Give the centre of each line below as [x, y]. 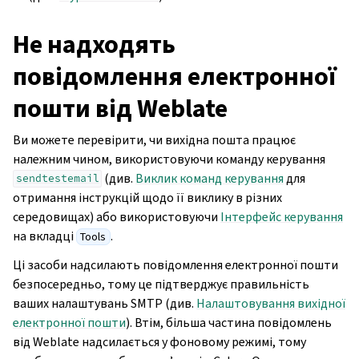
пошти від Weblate [120, 108]
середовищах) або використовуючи [117, 216]
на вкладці [44, 236]
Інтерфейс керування [282, 216]
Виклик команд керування [210, 178]
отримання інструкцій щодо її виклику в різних [147, 197]
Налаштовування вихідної [271, 303]
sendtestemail [57, 179]
